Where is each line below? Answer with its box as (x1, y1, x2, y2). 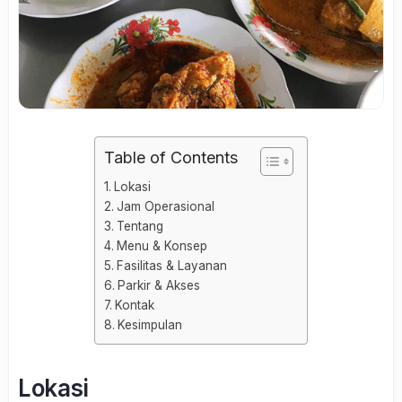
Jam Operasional (116, 198, 214, 214)
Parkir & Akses (117, 277, 200, 293)
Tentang (116, 218, 163, 233)
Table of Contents (104, 147, 238, 167)
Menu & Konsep (116, 238, 207, 253)
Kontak (114, 297, 154, 312)
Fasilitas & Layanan (116, 258, 227, 273)
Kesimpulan (117, 317, 182, 332)
